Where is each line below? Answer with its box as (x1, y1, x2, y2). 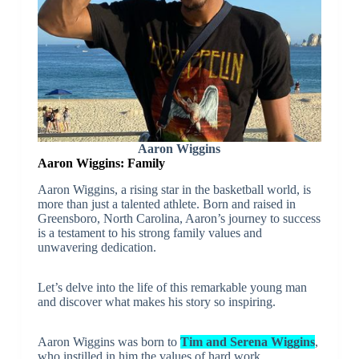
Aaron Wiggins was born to (37, 334, 180, 349)
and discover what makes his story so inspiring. (37, 294, 276, 309)
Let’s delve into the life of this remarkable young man (37, 280, 307, 294)
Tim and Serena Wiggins (179, 334, 315, 349)
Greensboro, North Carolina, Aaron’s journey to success (37, 211, 321, 225)
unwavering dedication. (37, 240, 156, 254)
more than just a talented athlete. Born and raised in (37, 196, 296, 211)
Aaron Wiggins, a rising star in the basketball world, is (37, 182, 311, 196)
